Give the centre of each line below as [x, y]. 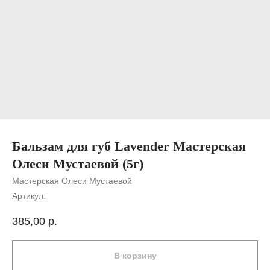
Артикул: [29, 196]
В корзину [135, 256]
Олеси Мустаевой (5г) [78, 164]
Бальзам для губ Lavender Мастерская [129, 146]
